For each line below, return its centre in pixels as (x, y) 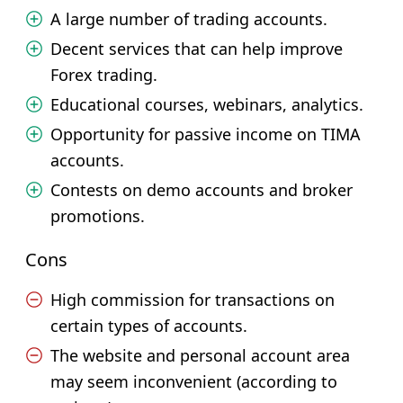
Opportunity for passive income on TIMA (206, 134)
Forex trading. (104, 75)
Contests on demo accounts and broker (201, 190)
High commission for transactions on (193, 300)
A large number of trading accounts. (189, 19)
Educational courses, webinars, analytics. (207, 104)
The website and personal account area (200, 355)
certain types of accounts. (149, 326)
